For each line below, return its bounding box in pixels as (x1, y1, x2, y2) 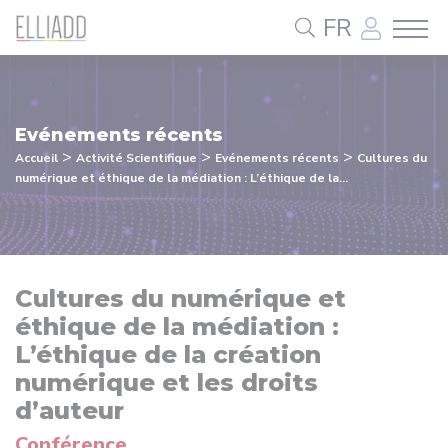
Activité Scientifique (76, 150, 197, 166)
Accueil (15, 150, 58, 166)
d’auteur (15, 396, 124, 425)
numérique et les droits (15, 368, 318, 397)
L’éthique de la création (15, 340, 321, 369)
